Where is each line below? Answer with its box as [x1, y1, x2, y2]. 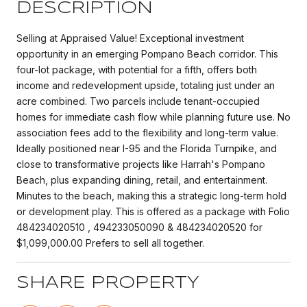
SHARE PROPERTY [16, 275, 199, 291]
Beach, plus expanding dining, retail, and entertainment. [16, 173, 267, 186]
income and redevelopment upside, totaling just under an [16, 79, 275, 91]
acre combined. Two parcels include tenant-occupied [16, 95, 260, 107]
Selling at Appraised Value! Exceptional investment [16, 32, 244, 44]
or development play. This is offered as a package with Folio [16, 205, 290, 217]
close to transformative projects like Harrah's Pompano [16, 158, 265, 170]
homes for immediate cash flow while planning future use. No [16, 110, 291, 123]
